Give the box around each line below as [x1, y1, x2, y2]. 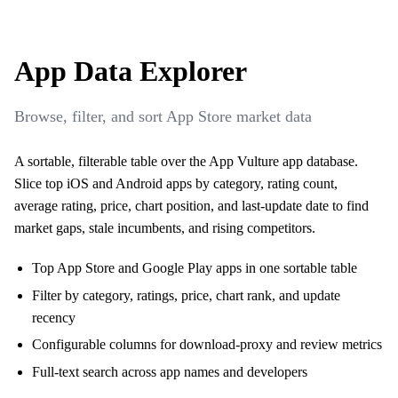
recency [32, 309, 76, 325]
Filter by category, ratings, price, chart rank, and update [32, 287, 340, 303]
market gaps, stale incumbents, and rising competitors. [14, 220, 315, 236]
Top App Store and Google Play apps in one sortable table [32, 260, 357, 276]
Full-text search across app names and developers [32, 363, 307, 379]
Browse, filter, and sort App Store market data [14, 107, 312, 126]
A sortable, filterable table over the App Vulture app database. [14, 154, 358, 170]
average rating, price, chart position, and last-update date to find [14, 198, 369, 214]
